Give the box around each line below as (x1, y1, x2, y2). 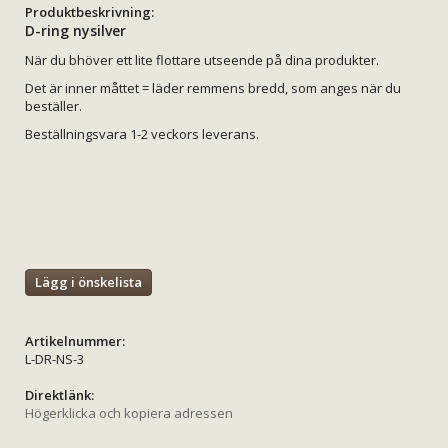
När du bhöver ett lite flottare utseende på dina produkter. (25, 50, 379, 69)
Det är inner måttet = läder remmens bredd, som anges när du (25, 78, 401, 97)
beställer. (25, 96, 82, 115)
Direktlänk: (25, 385, 94, 404)
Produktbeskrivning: (25, 2, 154, 21)
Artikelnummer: (25, 331, 125, 350)
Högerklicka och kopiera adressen (25, 403, 233, 422)
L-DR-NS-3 (25, 349, 84, 368)
